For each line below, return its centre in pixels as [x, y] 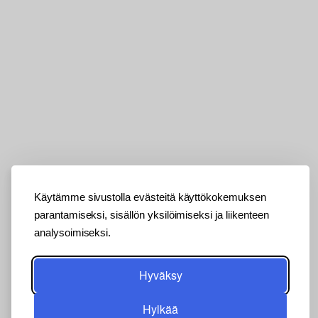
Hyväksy [160, 275]
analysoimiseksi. [73, 233]
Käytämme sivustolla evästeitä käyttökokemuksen [150, 197]
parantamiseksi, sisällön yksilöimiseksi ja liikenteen [152, 215]
